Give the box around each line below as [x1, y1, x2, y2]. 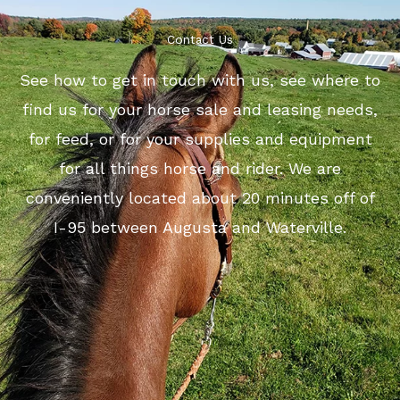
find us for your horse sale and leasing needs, [22, 100, 378, 120]
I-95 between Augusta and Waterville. [54, 218, 346, 237]
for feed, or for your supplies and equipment [28, 129, 372, 149]
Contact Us [167, 32, 233, 47]
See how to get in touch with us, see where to [20, 71, 380, 90]
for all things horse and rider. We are [59, 159, 341, 179]
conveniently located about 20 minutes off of [25, 188, 375, 208]
